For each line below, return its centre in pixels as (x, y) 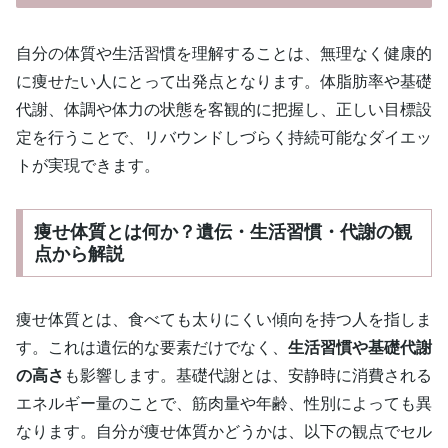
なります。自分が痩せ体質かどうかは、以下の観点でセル (224, 431)
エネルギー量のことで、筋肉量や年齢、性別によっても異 (224, 403)
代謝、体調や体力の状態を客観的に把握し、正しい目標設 (224, 110)
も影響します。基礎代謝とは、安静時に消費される (248, 375)
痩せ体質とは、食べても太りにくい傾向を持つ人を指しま (224, 319)
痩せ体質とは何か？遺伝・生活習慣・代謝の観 (222, 231)
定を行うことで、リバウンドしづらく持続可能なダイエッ (224, 138)
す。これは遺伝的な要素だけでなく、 (152, 347)
